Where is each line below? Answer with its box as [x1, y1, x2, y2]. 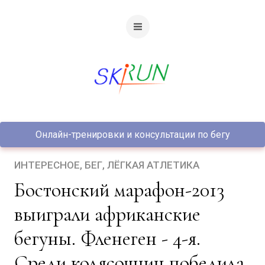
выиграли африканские [14, 202, 201, 227]
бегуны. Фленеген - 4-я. [14, 227, 201, 251]
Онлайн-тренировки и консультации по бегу [35, 129, 230, 140]
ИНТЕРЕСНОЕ [14, 159, 80, 171]
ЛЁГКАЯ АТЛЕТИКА [107, 159, 199, 171]
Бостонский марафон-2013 [14, 178, 25, 202]
